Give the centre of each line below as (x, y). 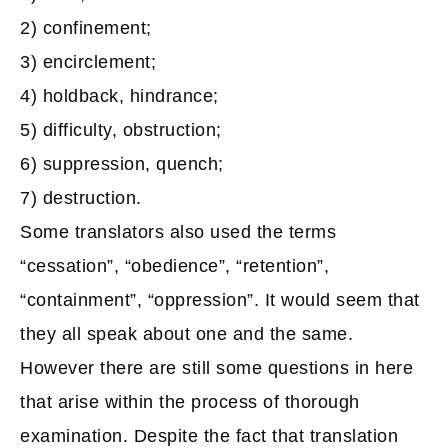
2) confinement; (86, 28)
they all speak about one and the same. (186, 334)
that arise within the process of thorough (190, 402)
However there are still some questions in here (216, 368)
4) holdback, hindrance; (119, 96)
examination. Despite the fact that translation (209, 436)
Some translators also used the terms (178, 232)
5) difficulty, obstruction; (121, 130)
